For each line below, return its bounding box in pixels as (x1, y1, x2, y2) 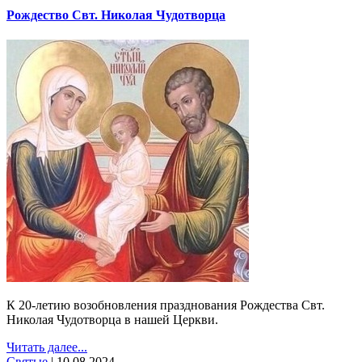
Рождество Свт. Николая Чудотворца (6, 7, 225, 22)
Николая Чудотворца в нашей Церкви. (6, 313, 218, 327)
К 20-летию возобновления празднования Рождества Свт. (6, 298, 325, 313)
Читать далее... (6, 340, 87, 355)
